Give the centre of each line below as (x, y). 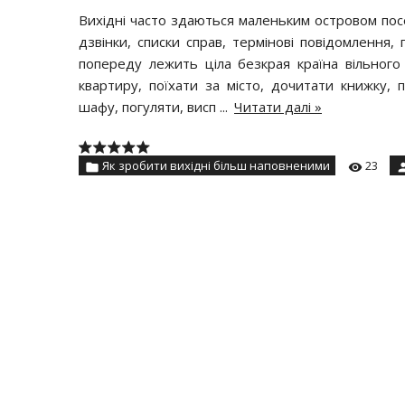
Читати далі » (278, 107)
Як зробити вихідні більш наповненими (216, 166)
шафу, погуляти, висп (149, 107)
